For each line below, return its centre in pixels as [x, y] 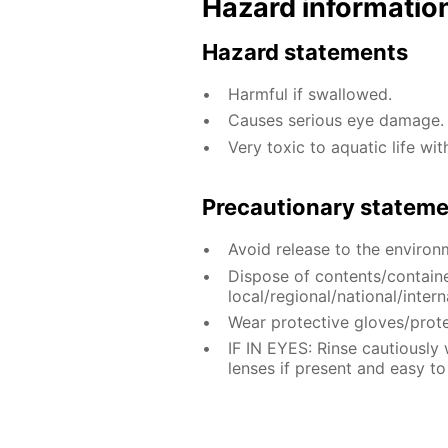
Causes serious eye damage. [335, 120]
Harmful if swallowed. [309, 93]
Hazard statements [305, 51]
